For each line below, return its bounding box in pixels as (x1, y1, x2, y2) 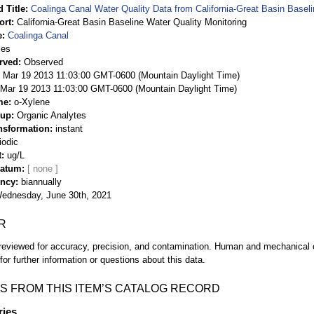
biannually (21, 176, 62, 187)
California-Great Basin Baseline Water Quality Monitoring (17, 16, 247, 27)
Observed (24, 56, 63, 67)
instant (55, 123, 83, 134)
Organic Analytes (17, 109, 86, 121)
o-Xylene (14, 96, 50, 107)
